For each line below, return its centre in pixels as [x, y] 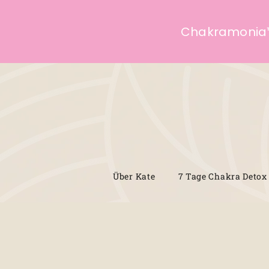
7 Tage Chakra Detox [222, 176]
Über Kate [134, 176]
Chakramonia [224, 32]
